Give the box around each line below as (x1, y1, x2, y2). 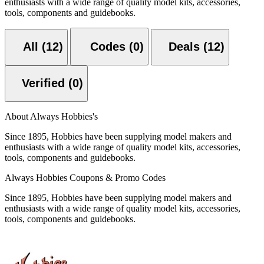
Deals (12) (169, 40, 225, 54)
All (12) (23, 40, 63, 54)
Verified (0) (68, 77, 83, 90)
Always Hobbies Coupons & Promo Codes (5, 172, 166, 183)
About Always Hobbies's (5, 111, 98, 121)
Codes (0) (129, 40, 144, 54)
